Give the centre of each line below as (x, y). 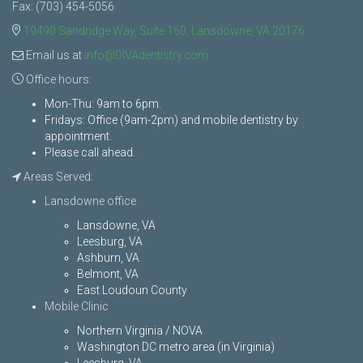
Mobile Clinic (77, 307)
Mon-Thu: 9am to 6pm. (103, 104)
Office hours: (58, 80)
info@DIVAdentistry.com (146, 56)
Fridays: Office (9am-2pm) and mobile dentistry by (171, 120)
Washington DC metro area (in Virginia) (176, 347)
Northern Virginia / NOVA (140, 331)
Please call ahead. (90, 153)
